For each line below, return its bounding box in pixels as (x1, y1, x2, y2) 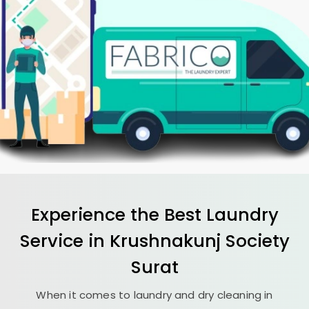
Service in (19, 228, 110, 253)
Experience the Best (30, 201, 206, 227)
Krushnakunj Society (109, 228, 290, 253)
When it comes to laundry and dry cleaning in (36, 287, 273, 302)
